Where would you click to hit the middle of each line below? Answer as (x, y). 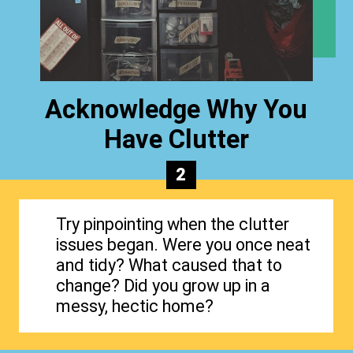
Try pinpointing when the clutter (172, 225)
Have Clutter (176, 140)
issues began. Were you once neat (183, 245)
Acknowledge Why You (176, 110)
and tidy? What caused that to (169, 266)
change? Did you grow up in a (163, 286)
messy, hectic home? (134, 307)
